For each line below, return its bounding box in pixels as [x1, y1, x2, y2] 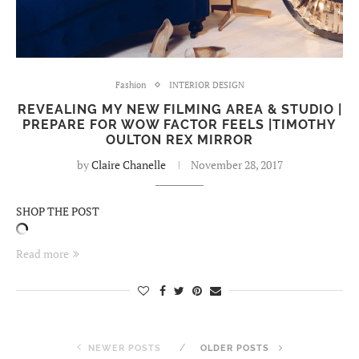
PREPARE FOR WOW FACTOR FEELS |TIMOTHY [22, 116, 337, 132]
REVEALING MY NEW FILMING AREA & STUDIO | [17, 101, 342, 117]
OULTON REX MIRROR [106, 131, 253, 147]
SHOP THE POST [16, 203, 99, 219]
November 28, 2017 [190, 156, 283, 172]
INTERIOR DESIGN [168, 79, 244, 91]
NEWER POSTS [87, 342, 161, 353]
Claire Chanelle [91, 156, 166, 172]
